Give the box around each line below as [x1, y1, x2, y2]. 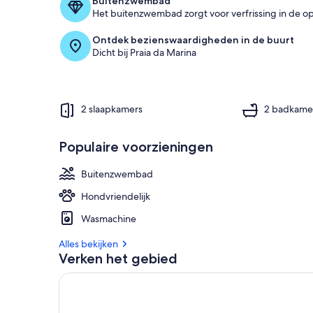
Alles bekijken [59, 237, 118, 250]
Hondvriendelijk [81, 189, 150, 203]
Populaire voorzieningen [59, 138, 213, 155]
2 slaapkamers [81, 103, 143, 116]
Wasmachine [81, 212, 136, 225]
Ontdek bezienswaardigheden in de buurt [92, 33, 294, 46]
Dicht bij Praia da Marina [92, 45, 196, 59]
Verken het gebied [59, 249, 177, 267]
